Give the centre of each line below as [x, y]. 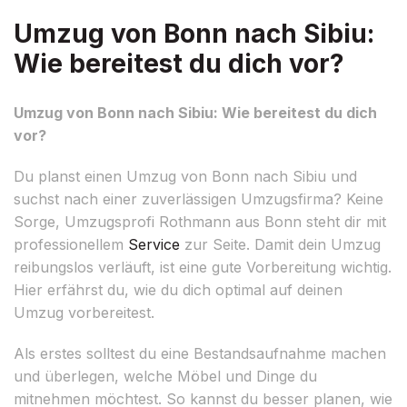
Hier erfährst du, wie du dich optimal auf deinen [178, 289]
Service [154, 244]
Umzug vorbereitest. [84, 312]
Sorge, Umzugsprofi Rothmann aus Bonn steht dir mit [200, 221]
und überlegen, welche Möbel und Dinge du [165, 376]
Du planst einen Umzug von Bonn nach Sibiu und [185, 176]
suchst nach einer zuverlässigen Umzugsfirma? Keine [199, 199]
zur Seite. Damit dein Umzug [280, 244]
